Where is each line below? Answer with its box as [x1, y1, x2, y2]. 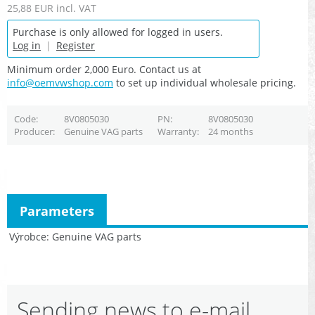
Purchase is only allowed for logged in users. [13, 25, 223, 39]
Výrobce [9, 229, 46, 243]
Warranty [157, 124, 197, 138]
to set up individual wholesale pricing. [113, 76, 296, 90]
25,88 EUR [7, 1, 53, 15]
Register [56, 39, 95, 53]
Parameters [20, 202, 94, 219]
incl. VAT [56, 1, 96, 15]
